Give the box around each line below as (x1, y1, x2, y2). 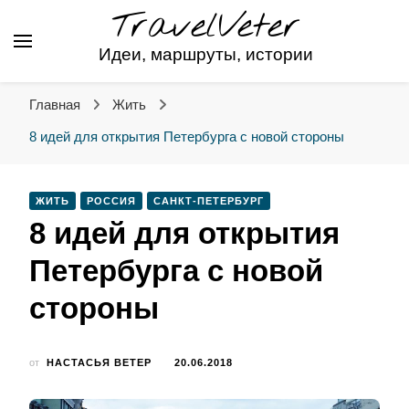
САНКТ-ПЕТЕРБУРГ (153, 195, 264, 206)
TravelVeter (110, 3, 300, 51)
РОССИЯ (87, 195, 136, 206)
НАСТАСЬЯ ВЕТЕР (47, 357, 152, 368)
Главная (29, 98, 80, 112)
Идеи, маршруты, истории (98, 45, 313, 64)
